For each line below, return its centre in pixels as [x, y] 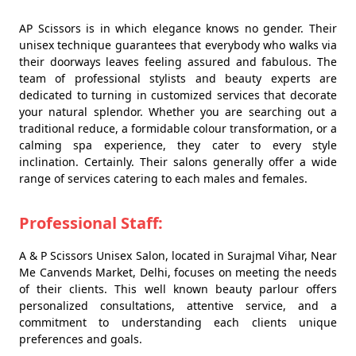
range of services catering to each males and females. [163, 178]
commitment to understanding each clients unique [178, 322]
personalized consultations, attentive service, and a [178, 305]
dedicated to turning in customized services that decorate [178, 95]
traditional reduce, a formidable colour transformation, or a [178, 128]
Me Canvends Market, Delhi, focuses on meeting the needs [178, 272]
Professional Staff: [91, 222]
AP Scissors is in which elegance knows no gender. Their [178, 28]
